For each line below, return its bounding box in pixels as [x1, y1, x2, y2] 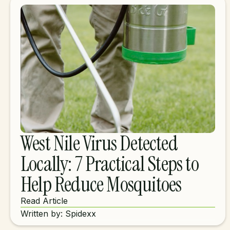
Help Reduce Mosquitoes [21, 171, 182, 198]
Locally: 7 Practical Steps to [21, 150, 199, 177]
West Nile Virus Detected [21, 130, 178, 157]
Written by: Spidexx [21, 208, 96, 219]
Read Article [21, 196, 68, 206]
